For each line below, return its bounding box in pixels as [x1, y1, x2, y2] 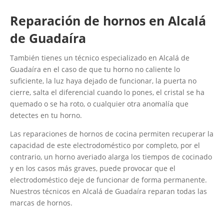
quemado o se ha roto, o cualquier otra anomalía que [10, 99, 188, 109]
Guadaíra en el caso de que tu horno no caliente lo [10, 64, 180, 74]
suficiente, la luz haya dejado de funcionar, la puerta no [10, 76, 196, 86]
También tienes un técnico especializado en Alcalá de [10, 53, 189, 63]
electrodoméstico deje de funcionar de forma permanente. [10, 175, 207, 185]
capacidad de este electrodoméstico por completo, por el [10, 140, 200, 150]
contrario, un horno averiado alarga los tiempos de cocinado [10, 152, 212, 162]
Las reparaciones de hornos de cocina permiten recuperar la [10, 129, 213, 139]
